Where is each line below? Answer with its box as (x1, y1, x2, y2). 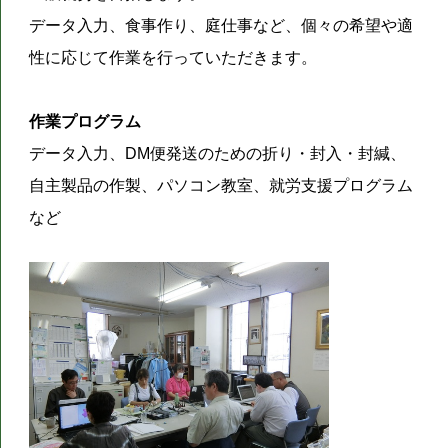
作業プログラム (29, 113, 142, 131)
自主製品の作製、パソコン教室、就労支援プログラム (29, 177, 414, 195)
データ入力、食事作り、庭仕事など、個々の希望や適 (29, 17, 414, 35)
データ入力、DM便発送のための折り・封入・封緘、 (29, 145, 407, 163)
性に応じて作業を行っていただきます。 (29, 49, 318, 67)
